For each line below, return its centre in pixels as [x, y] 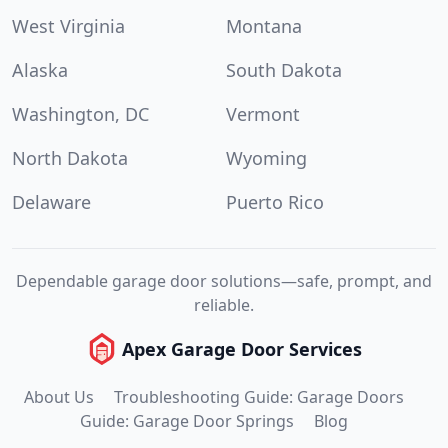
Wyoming [266, 157]
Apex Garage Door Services [242, 348]
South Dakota [284, 69]
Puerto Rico [275, 201]
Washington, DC [80, 113]
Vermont [263, 113]
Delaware [51, 201]
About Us [59, 396]
